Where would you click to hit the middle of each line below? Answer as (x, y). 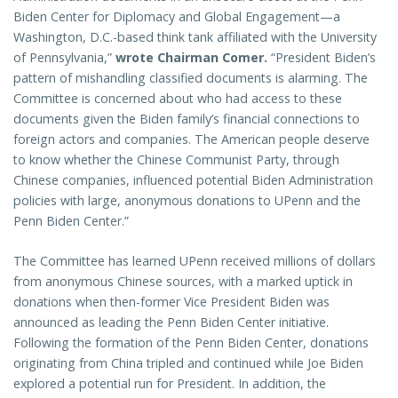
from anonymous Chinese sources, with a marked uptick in (183, 282)
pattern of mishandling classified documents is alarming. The (191, 78)
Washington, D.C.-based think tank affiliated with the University (195, 37)
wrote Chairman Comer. (193, 58)
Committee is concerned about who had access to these (178, 99)
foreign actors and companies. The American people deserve (191, 139)
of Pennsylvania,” (64, 58)
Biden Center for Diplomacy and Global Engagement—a (177, 17)
